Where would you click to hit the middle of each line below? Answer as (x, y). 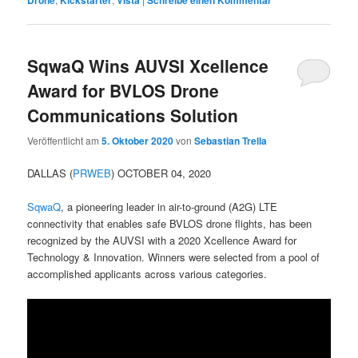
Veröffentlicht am (65, 140)
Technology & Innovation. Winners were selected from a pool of (174, 257)
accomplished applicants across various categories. (147, 273)
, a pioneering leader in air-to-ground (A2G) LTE (169, 206)
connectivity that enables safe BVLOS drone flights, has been (170, 223)
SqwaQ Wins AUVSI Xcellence (148, 66)
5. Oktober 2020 (138, 140)
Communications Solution (133, 115)
